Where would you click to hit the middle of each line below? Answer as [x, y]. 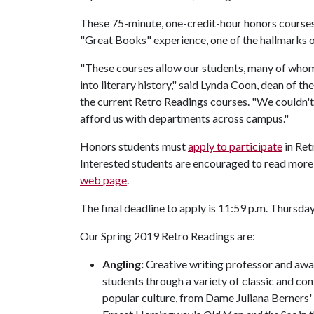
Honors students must [134, 146]
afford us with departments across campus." [184, 118]
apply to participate [235, 146]
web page [103, 180]
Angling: [124, 264]
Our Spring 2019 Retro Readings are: [169, 236]
